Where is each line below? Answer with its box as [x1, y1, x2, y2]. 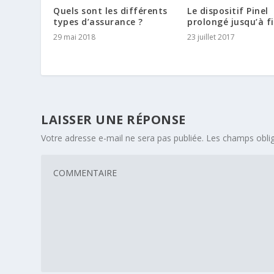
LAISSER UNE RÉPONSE [41, 111, 186, 128]
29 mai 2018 [53, 31, 96, 42]
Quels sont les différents [53, 4, 168, 17]
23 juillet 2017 [187, 31, 235, 42]
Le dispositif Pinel [187, 4, 268, 17]
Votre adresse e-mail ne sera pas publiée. [41, 131, 204, 144]
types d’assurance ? [53, 15, 143, 28]
